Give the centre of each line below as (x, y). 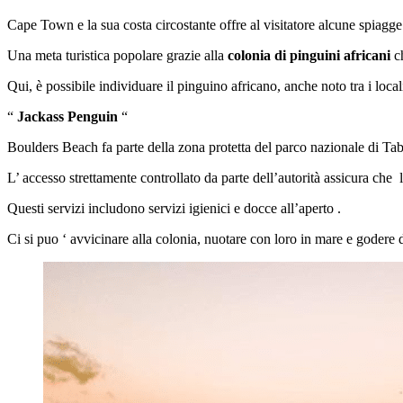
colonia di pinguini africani (309, 55)
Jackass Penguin (67, 116)
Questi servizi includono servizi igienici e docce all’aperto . (174, 208)
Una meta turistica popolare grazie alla (117, 55)
